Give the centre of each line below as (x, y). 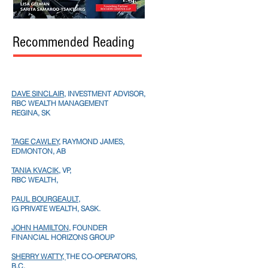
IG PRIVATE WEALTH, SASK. (56, 208)
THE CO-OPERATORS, (101, 256)
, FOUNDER (88, 227)
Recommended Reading (74, 42)
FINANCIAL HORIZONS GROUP (63, 237)
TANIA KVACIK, (36, 170)
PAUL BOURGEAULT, (46, 199)
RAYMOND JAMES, (92, 141)
